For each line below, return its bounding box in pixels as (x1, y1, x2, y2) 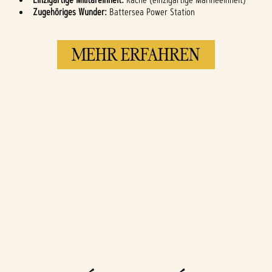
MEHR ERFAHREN (72, 43, 200, 66)
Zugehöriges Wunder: (33, 5, 107, 19)
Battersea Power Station (107, 5, 195, 19)
